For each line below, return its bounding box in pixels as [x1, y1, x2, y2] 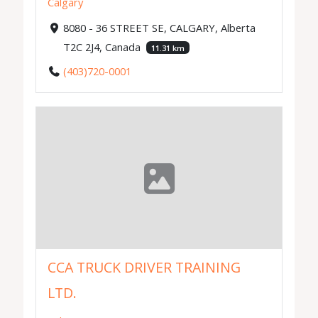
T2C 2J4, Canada [62, 39, 143, 54]
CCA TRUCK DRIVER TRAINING [48, 258, 241, 278]
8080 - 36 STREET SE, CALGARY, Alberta [62, 20, 256, 35]
